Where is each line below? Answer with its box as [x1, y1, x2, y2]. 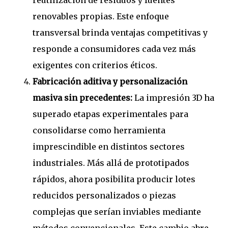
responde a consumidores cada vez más [33, 44, 196, 54]
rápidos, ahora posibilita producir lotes [33, 174, 195, 185]
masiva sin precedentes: [33, 93, 132, 103]
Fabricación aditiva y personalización [33, 76, 187, 87]
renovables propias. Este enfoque [33, 11, 169, 22]
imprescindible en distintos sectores [33, 141, 185, 152]
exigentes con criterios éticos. [33, 60, 157, 71]
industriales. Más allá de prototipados [33, 158, 189, 168]
